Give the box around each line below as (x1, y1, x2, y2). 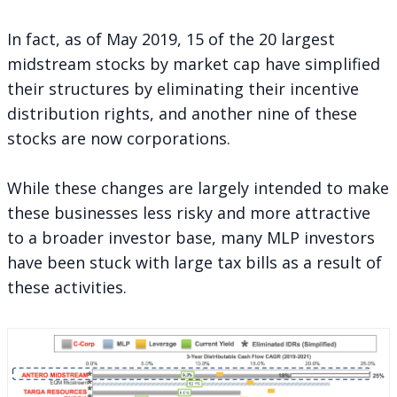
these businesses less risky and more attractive (7, 201, 370, 223)
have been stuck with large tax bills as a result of (7, 251, 382, 273)
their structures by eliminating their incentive (7, 77, 359, 99)
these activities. (7, 276, 127, 298)
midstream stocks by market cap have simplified (7, 52, 380, 74)
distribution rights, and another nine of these (7, 102, 357, 124)
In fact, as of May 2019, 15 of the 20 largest (7, 27, 335, 50)
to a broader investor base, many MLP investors (7, 226, 375, 248)
